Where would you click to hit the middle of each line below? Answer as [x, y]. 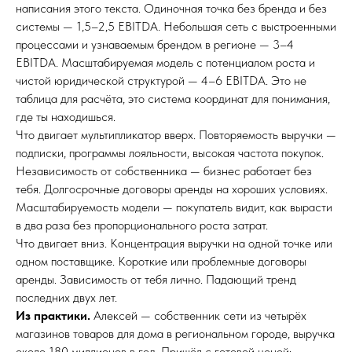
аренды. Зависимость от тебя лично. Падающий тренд [156, 279]
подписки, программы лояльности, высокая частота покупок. [170, 153]
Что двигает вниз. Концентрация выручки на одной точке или [174, 243]
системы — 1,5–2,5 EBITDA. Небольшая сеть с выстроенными [176, 26]
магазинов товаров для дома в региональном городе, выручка [175, 334]
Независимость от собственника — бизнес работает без [164, 171]
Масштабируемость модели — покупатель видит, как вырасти [174, 207]
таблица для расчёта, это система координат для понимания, [173, 99]
